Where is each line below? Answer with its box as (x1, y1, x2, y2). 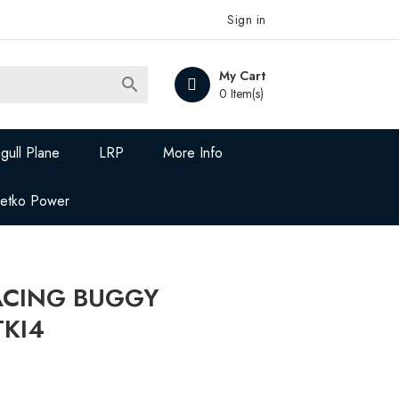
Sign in (227, 11, 266, 28)
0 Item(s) (218, 85, 264, 102)
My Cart (218, 67, 265, 85)
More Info (163, 142, 224, 163)
